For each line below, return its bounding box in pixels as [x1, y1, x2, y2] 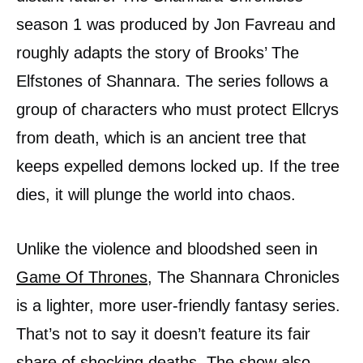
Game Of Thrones [16, 268, 147, 286]
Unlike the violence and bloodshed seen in [16, 240, 318, 258]
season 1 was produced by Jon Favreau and [16, 15, 335, 33]
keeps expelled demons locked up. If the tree [16, 157, 340, 175]
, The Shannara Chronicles [147, 268, 340, 286]
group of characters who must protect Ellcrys [16, 100, 339, 118]
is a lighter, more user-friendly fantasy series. [16, 297, 340, 314]
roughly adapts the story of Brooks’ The [16, 44, 299, 62]
